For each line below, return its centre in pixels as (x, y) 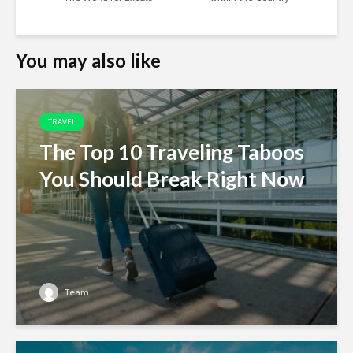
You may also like (88, 61)
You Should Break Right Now (172, 179)
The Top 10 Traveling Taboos (172, 152)
